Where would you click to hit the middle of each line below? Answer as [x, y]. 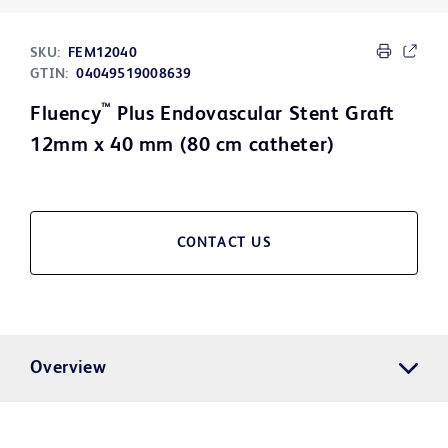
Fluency [66, 115]
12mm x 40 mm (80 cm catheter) [182, 146]
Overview [68, 368]
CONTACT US [224, 243]
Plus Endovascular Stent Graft [253, 115]
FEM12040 [102, 53]
